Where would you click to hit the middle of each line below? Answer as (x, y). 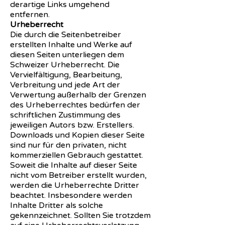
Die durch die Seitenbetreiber (66, 34)
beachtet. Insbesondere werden (71, 195)
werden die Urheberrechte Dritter (75, 185)
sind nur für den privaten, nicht (68, 145)
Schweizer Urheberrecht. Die (65, 65)
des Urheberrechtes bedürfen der (75, 105)
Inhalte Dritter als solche (57, 205)
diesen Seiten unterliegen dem (67, 54)
